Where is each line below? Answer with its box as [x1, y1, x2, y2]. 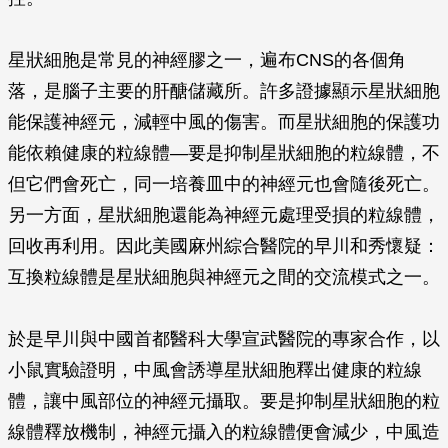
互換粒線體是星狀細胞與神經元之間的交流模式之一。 [8, 267, 440, 287]
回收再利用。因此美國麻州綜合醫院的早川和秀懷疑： [8, 236, 440, 256]
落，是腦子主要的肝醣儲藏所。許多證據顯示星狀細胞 [8, 81, 440, 101]
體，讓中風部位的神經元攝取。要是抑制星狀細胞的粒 [8, 391, 440, 411]
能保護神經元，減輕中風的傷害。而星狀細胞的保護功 [8, 112, 440, 132]
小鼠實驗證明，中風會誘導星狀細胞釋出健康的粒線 [8, 360, 422, 380]
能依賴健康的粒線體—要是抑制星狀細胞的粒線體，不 [8, 143, 440, 163]
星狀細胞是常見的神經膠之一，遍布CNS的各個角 [8, 50, 406, 70]
